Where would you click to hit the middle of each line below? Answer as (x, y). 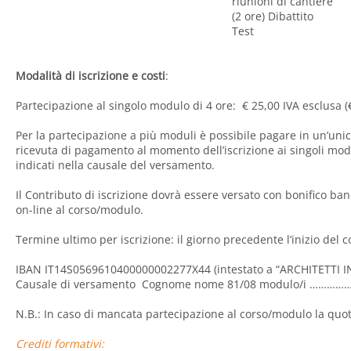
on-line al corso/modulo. (80, 210)
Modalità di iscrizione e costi (90, 76)
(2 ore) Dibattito (273, 16)
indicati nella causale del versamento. (115, 165)
